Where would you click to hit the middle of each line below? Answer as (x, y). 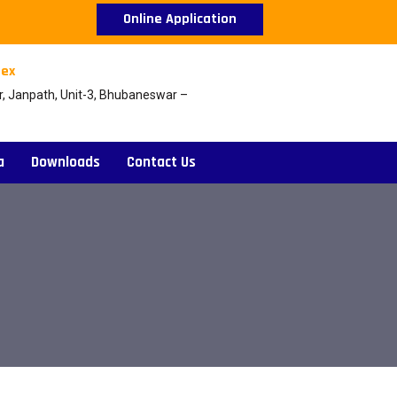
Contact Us (161, 162)
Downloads (66, 162)
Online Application (180, 19)
